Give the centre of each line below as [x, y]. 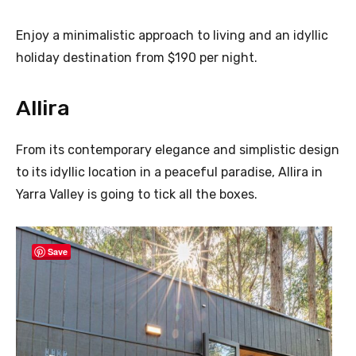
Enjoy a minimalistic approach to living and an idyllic [172, 36]
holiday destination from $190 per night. [137, 58]
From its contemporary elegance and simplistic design [178, 150]
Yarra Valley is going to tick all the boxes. [137, 195]
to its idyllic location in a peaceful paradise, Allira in [169, 172]
